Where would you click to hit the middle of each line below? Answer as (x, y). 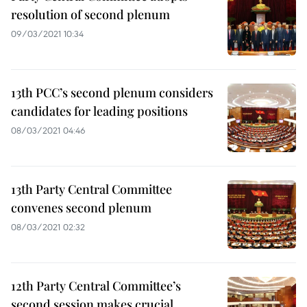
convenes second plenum (81, 208)
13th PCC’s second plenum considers (112, 93)
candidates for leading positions (99, 111)
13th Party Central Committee (91, 189)
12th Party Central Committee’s (96, 286)
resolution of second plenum (90, 14)
